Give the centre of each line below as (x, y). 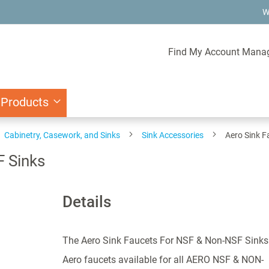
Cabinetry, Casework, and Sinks (62, 135)
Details (86, 202)
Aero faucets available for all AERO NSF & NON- (163, 260)
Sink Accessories (173, 135)
